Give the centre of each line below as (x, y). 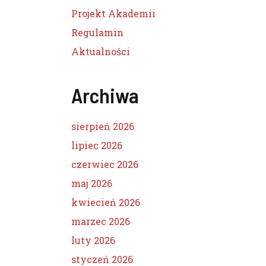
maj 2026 (92, 183)
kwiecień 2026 (106, 202)
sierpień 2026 (103, 126)
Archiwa (105, 95)
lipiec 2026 (97, 145)
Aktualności (101, 51)
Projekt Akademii (113, 13)
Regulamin (97, 32)
